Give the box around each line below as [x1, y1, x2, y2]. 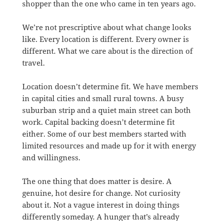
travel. [22, 58, 45, 68]
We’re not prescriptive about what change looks [22, 22, 191, 33]
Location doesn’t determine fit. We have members [22, 81, 198, 92]
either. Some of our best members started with [22, 129, 186, 139]
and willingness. [22, 152, 80, 163]
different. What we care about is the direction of [22, 46, 193, 56]
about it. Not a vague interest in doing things [22, 200, 180, 210]
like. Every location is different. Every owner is [22, 34, 189, 44]
